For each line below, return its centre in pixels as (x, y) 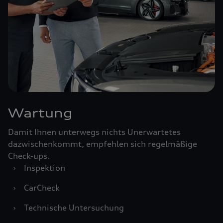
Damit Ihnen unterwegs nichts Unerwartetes (94, 132)
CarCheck (42, 188)
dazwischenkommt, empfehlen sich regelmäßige (103, 144)
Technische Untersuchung (74, 208)
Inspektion (45, 168)
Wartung (40, 113)
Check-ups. (29, 156)
